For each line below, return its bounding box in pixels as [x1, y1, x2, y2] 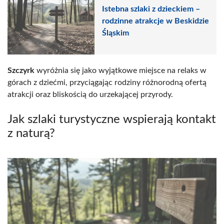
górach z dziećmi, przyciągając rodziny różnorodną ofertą [7, 78, 206, 86]
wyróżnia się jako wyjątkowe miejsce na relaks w [34, 66, 206, 74]
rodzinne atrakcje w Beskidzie [102, 17, 209, 25]
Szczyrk [7, 66, 34, 74]
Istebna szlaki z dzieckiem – [102, 5, 200, 13]
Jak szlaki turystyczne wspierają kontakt [7, 113, 216, 125]
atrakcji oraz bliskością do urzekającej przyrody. [7, 90, 173, 98]
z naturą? [7, 127, 55, 139]
